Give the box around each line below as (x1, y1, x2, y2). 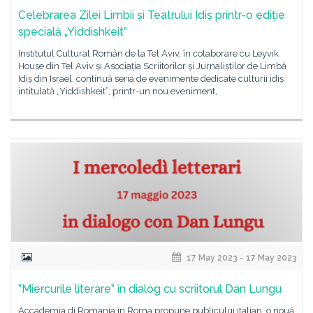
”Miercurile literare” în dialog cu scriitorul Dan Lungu (18, 282, 282, 296)
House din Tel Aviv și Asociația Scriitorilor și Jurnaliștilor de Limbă (18, 61, 286, 71)
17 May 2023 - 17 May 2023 (184, 253, 297, 263)
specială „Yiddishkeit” (18, 25, 127, 38)
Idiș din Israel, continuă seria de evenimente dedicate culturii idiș (18, 73, 284, 84)
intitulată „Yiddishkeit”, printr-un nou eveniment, (18, 86, 217, 96)
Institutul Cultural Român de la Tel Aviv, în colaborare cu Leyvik (18, 48, 279, 59)
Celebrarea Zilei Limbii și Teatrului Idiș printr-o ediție (18, 8, 285, 22)
